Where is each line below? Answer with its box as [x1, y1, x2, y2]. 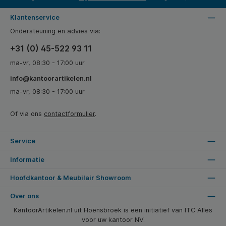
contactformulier [44, 110, 95, 118]
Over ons [10, 192, 39, 200]
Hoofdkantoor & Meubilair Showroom [10, 174, 131, 182]
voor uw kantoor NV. [81, 215, 145, 223]
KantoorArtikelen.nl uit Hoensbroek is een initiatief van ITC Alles [14, 206, 212, 214]
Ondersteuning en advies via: [10, 27, 100, 35]
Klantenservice [10, 14, 60, 22]
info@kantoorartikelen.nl [10, 75, 92, 83]
